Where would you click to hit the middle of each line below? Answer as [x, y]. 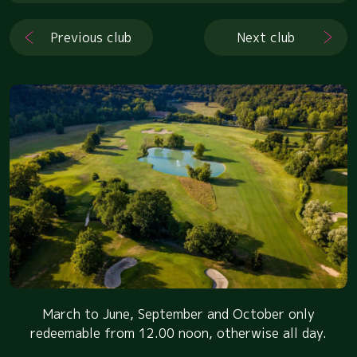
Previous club [91, 37]
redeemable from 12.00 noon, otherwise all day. [178, 333]
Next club [266, 37]
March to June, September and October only [178, 314]
